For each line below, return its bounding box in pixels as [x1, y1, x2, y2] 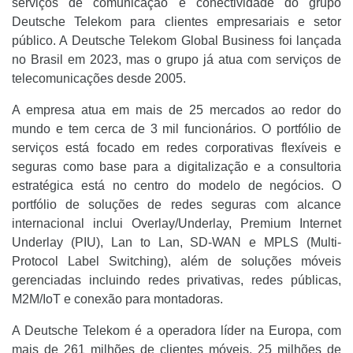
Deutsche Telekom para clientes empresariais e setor [12, 15, 341, 28]
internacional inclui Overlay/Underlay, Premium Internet [12, 217, 341, 230]
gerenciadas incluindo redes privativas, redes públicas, [12, 273, 341, 287]
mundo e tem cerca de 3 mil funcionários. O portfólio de [12, 122, 341, 136]
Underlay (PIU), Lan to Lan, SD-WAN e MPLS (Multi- [12, 236, 341, 249]
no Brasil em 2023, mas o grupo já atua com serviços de [12, 53, 341, 66]
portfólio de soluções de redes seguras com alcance [12, 198, 341, 211]
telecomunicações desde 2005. [12, 72, 186, 85]
